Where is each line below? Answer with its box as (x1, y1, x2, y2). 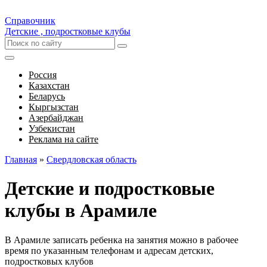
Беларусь (29, 91, 65, 101)
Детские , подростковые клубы (5, 26, 131, 36)
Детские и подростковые (5, 178, 215, 200)
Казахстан (29, 80, 70, 91)
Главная (5, 154, 37, 164)
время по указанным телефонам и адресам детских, (5, 245, 213, 256)
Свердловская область (46, 154, 136, 164)
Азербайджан (29, 113, 83, 123)
